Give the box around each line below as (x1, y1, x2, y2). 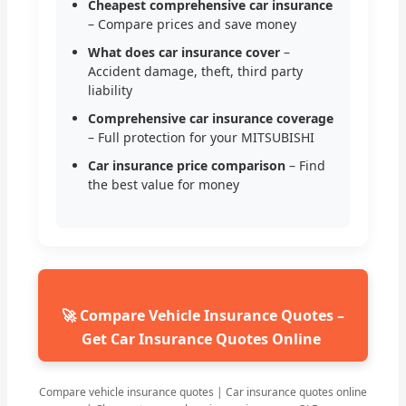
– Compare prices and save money (88, 15, 297, 34)
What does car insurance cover (88, 43, 281, 62)
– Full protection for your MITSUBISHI (88, 129, 315, 147)
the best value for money (88, 176, 240, 194)
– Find (285, 157, 326, 175)
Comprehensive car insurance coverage (88, 110, 334, 128)
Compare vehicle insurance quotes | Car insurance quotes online (39, 383, 367, 400)
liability (88, 82, 133, 100)
